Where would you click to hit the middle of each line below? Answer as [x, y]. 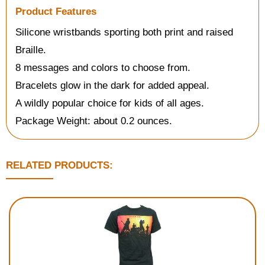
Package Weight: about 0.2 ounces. [94, 121]
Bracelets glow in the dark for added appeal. [112, 85]
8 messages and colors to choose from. [103, 68]
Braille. [31, 50]
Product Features [56, 12]
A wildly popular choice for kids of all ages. [110, 103]
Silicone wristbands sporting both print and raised [124, 32]
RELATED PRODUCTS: [59, 165]
